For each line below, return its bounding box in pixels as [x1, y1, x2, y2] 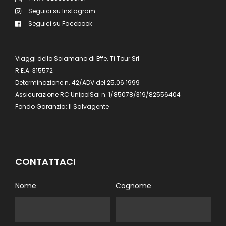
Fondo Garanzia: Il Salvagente [15, 102, 109, 111]
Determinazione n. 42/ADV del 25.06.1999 [15, 78, 140, 87]
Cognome [116, 180, 151, 191]
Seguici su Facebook [28, 19, 92, 28]
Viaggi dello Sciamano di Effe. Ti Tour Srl [15, 53, 139, 63]
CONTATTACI [15, 155, 76, 168]
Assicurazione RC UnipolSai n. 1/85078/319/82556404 [15, 90, 181, 99]
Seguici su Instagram [28, 6, 95, 15]
